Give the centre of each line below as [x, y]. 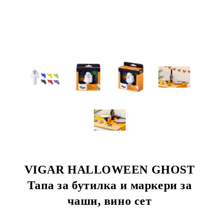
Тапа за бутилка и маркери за [109, 185]
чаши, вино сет [109, 201]
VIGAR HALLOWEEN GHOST [109, 170]
